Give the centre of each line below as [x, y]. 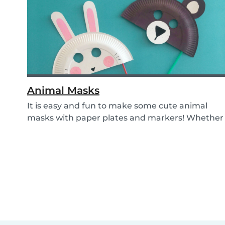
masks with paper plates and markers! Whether [125, 118]
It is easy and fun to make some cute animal [117, 106]
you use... [46, 130]
